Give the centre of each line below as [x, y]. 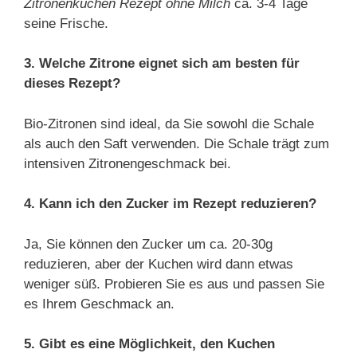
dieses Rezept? [72, 83]
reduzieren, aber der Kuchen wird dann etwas [159, 264]
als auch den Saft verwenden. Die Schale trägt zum [177, 143]
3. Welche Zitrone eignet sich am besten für [162, 63]
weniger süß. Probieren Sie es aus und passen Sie [174, 284]
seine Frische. [66, 23]
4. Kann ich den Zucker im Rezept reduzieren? [170, 204]
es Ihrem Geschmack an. [99, 304]
